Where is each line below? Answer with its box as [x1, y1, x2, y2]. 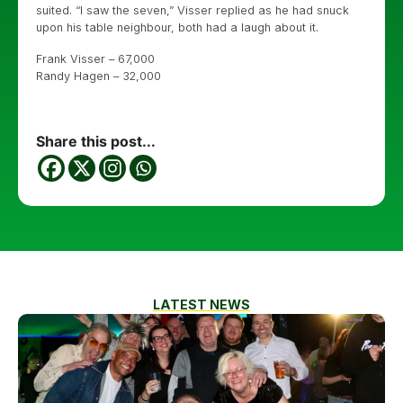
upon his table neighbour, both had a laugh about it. [36, 21, 318, 34]
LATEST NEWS [153, 297, 250, 312]
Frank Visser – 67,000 [36, 52, 155, 66]
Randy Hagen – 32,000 [36, 69, 161, 83]
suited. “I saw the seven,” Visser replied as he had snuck [36, 4, 349, 17]
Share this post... [36, 132, 156, 150]
